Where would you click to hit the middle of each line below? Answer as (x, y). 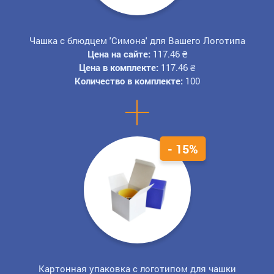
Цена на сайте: (119, 54)
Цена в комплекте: (119, 67)
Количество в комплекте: (128, 80)
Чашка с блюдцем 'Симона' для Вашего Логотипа (137, 40)
